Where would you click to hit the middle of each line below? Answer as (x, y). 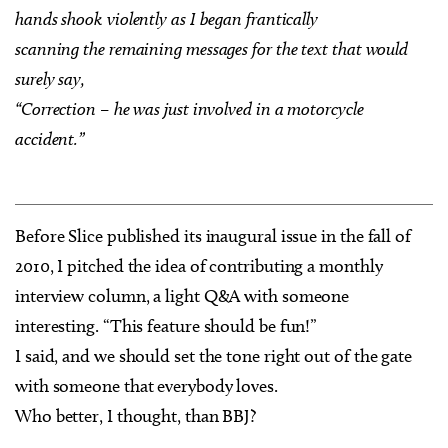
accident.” (50, 138)
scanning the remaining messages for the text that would (212, 48)
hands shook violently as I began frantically (167, 18)
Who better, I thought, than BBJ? (136, 416)
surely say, (50, 78)
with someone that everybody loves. (146, 386)
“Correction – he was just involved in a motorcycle (189, 108)
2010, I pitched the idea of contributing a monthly (199, 266)
